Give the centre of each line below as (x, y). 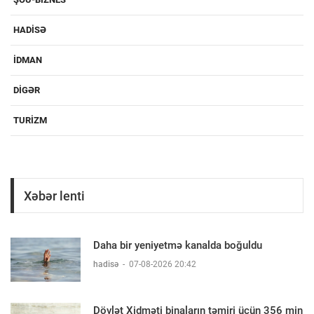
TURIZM (30, 121)
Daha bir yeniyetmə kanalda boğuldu (178, 246)
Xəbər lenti (54, 196)
